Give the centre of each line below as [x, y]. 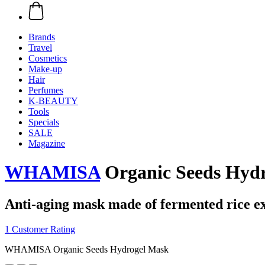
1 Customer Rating [40, 229]
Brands [42, 37]
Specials [44, 122]
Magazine [47, 143]
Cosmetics [48, 58]
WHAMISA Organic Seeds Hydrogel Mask [87, 249]
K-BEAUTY [53, 101]
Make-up [45, 69]
